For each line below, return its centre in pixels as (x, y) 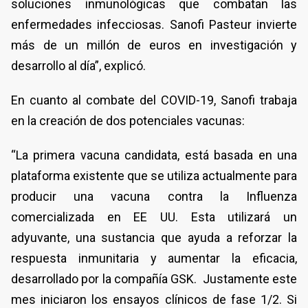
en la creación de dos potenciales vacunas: (128, 121)
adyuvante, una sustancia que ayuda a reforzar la (154, 238)
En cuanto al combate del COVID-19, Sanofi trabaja (154, 100)
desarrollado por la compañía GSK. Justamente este (154, 279)
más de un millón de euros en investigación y (154, 45)
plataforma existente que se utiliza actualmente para (154, 176)
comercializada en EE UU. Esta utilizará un (154, 217)
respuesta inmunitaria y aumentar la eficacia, (154, 258)
